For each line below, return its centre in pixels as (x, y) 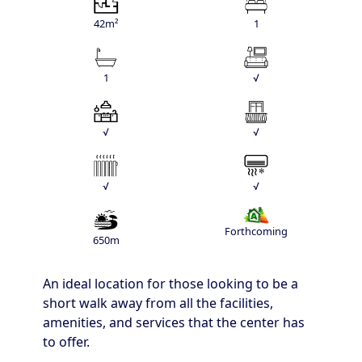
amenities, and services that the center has (174, 323)
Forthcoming (256, 232)
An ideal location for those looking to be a (170, 284)
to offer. (66, 342)
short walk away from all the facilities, (158, 303)
